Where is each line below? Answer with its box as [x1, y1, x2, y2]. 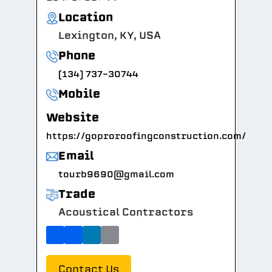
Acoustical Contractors [58, 205, 194, 219]
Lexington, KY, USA [58, 29, 161, 42]
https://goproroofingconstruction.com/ [46, 130, 246, 142]
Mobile [58, 86, 100, 102]
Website [46, 109, 99, 126]
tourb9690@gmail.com [58, 168, 174, 180]
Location [58, 9, 113, 25]
